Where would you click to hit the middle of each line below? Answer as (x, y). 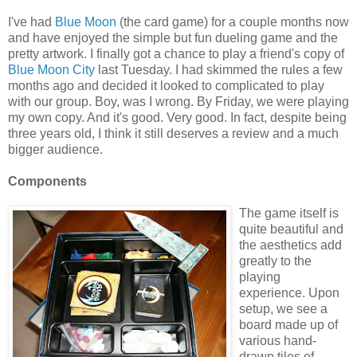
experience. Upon (289, 292)
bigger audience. (55, 149)
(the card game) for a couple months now (233, 22)
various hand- (278, 340)
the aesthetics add (290, 245)
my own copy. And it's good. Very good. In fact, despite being (177, 117)
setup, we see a (283, 308)
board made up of (288, 324)
